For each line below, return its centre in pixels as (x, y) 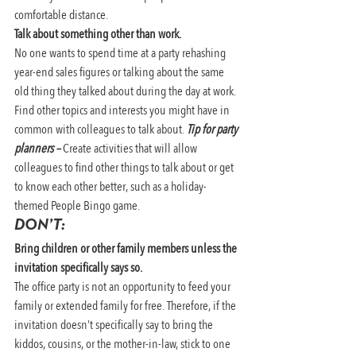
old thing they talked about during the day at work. (126, 91)
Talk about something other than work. (98, 34)
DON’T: (40, 225)
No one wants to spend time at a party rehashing (121, 53)
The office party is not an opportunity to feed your (124, 286)
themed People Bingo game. (77, 205)
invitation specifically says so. (79, 267)
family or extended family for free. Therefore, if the (126, 306)
